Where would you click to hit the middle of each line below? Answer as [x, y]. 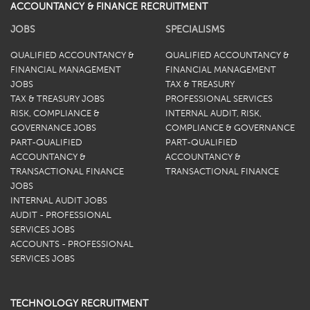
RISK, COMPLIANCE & [55, 114]
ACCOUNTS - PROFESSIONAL [72, 245]
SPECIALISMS [195, 29]
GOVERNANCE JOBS [53, 128]
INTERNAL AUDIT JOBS [59, 201]
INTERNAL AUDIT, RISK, [213, 114]
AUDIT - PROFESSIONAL [61, 216]
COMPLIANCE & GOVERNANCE [230, 128]
